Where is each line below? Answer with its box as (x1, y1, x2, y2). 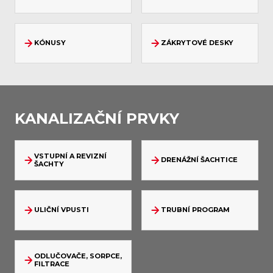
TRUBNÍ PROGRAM (161, 205, 230, 214)
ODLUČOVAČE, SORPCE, (34, 251, 122, 260)
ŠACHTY (34, 159, 64, 168)
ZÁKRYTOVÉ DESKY (161, 38, 233, 48)
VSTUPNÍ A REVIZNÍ (34, 151, 107, 160)
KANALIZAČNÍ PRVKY (15, 109, 179, 127)
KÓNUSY (34, 38, 66, 48)
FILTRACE (34, 259, 69, 268)
